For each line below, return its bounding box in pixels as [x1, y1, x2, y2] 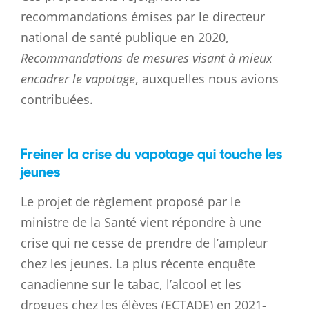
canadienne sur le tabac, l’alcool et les [21, 276, 241, 293]
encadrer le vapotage [21, 70, 135, 88]
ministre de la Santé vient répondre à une [21, 214, 261, 231]
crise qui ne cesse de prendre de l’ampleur [21, 235, 268, 252]
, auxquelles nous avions [135, 70, 279, 88]
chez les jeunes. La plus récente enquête [21, 255, 255, 272]
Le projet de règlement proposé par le [21, 193, 241, 210]
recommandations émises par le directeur [21, 8, 265, 26]
